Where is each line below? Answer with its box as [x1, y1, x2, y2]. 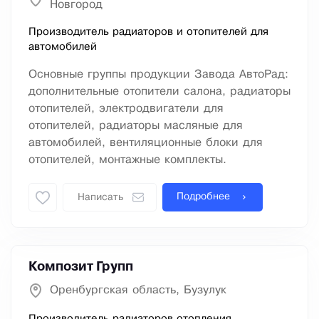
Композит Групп [28, 261, 133, 273]
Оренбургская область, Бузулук [50, 285, 226, 296]
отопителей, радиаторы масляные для [28, 120, 243, 132]
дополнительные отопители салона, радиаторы [28, 86, 291, 98]
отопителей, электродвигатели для [28, 103, 224, 115]
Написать [78, 193, 123, 203]
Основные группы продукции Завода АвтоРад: [28, 69, 288, 80]
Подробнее [177, 192, 230, 202]
